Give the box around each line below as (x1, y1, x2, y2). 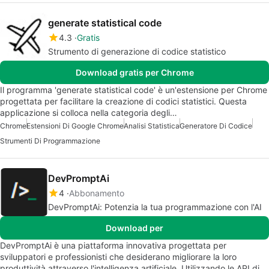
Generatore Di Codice (180, 121, 252, 130)
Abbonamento (69, 187, 124, 198)
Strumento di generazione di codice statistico (48, 46, 226, 56)
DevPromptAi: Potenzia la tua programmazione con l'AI (48, 201, 262, 212)
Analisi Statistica (124, 121, 180, 130)
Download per (106, 222, 163, 233)
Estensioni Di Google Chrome (26, 121, 124, 130)
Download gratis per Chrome (75, 67, 194, 77)
